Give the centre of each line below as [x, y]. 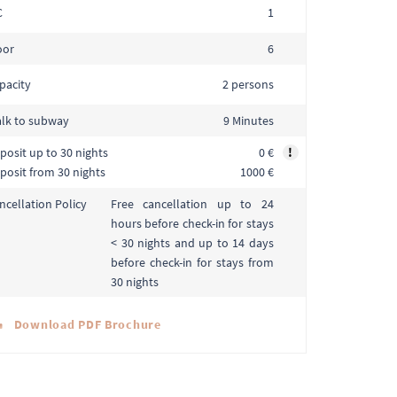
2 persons [248, 85]
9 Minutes [248, 121]
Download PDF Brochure [86, 325]
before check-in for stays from [192, 262]
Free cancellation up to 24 [192, 203]
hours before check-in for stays [192, 223]
